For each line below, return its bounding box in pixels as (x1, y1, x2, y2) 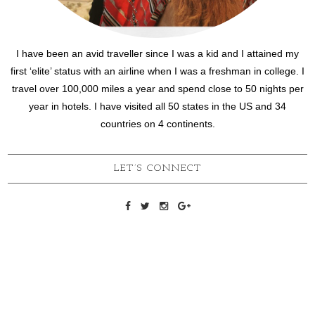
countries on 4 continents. (100, 117, 215, 129)
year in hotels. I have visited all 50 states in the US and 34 (29, 100, 286, 112)
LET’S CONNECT (113, 162, 202, 174)
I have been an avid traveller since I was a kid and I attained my (16, 47, 299, 59)
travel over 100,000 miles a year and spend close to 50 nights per (11, 82, 304, 94)
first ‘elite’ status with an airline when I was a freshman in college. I (11, 65, 304, 77)
